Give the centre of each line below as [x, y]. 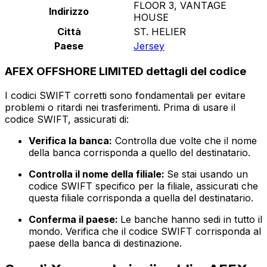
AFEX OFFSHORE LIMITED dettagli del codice [125, 72]
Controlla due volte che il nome [184, 141]
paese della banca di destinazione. [105, 243]
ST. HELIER [160, 31]
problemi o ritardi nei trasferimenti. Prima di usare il [120, 108]
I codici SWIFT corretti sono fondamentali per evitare [125, 96]
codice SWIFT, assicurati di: [67, 119]
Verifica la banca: [70, 141]
